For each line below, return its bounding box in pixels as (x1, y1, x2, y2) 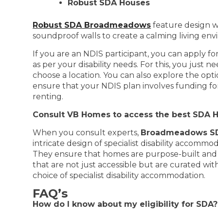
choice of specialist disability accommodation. (33, 171, 206, 180)
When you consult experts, (33, 128, 141, 137)
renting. (33, 92, 64, 101)
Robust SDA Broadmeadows (33, 20, 151, 30)
